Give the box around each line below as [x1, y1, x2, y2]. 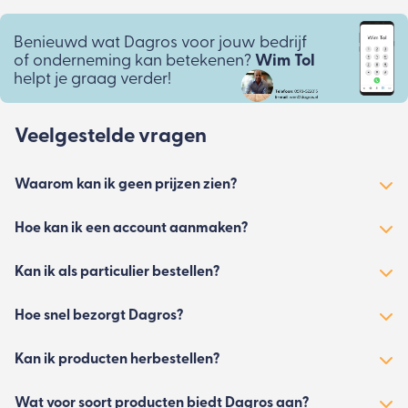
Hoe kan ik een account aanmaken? [15, 220, 248, 236]
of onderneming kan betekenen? [13, 53, 255, 71]
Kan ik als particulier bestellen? [15, 264, 219, 280]
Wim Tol [254, 53, 315, 71]
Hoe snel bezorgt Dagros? [15, 308, 183, 323]
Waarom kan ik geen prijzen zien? [15, 177, 237, 192]
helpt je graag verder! [13, 71, 171, 89]
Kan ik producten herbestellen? [15, 352, 219, 367]
